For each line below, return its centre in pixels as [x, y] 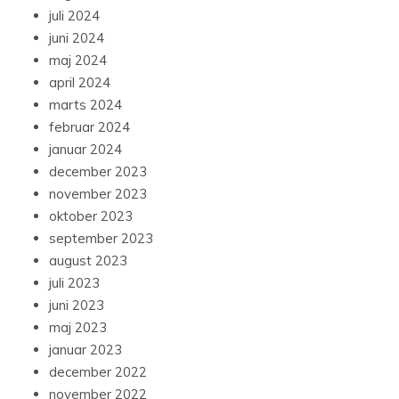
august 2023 [88, 261]
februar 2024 [90, 127]
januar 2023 [85, 350]
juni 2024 [77, 38]
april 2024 [80, 83]
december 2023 [98, 172]
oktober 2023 [91, 216]
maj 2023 [78, 328]
